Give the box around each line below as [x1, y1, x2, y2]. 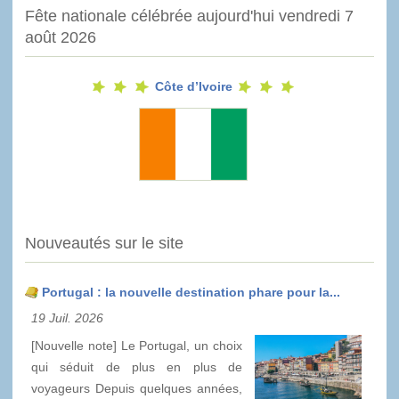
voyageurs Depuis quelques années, [31, 380, 242, 395]
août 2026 [25, 28, 96, 47]
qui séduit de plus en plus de [31, 359, 242, 374]
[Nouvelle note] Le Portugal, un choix [31, 338, 242, 353]
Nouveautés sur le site [25, 233, 183, 252]
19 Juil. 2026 [31, 310, 103, 325]
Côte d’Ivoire [154, 79, 232, 94]
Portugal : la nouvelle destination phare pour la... [42, 284, 340, 299]
